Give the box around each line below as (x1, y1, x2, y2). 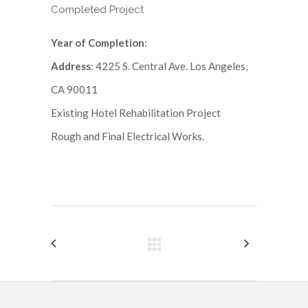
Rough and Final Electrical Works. (51, 130, 204, 142)
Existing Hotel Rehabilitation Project (51, 107, 221, 119)
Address (51, 60, 91, 72)
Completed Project (51, 3, 144, 16)
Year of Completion (51, 36, 144, 49)
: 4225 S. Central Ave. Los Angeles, (91, 60, 247, 72)
